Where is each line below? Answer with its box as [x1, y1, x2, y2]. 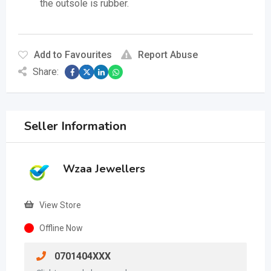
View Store [39, 200, 81, 211]
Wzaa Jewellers [63, 162, 145, 177]
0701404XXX [52, 250, 111, 263]
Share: [33, 66, 59, 78]
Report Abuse [138, 49, 198, 61]
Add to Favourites [34, 49, 112, 61]
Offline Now [39, 223, 83, 233]
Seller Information [24, 118, 126, 135]
